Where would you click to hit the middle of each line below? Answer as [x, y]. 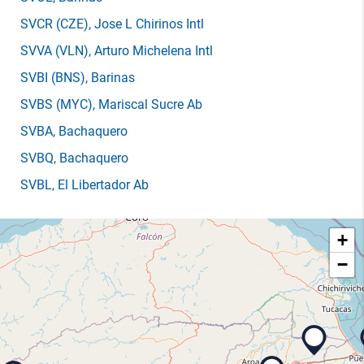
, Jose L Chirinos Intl [146, 24]
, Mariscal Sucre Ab [147, 104]
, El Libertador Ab [100, 185]
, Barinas [110, 78]
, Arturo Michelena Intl [151, 51]
